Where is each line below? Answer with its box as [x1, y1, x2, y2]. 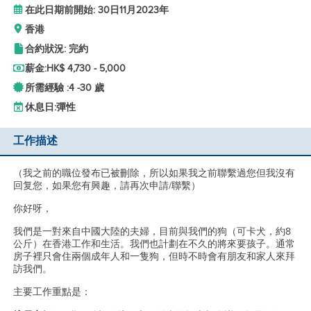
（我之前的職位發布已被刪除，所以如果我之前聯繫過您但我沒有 [12, 167, 295, 179]
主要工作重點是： [12, 286, 91, 298]
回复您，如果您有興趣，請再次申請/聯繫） [12, 180, 201, 192]
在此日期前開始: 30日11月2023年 [24, 4, 169, 16]
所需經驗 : [24, 82, 69, 94]
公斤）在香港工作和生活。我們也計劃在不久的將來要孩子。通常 [12, 238, 295, 250]
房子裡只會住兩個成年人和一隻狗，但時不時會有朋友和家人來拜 [12, 251, 295, 262]
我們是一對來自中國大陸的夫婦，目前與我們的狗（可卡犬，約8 [12, 226, 291, 237]
